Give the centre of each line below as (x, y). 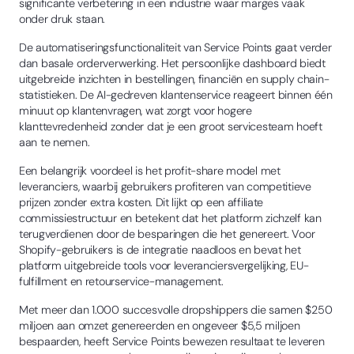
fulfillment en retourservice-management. (121, 281)
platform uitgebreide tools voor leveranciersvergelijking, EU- (164, 265)
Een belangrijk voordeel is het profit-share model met (150, 170)
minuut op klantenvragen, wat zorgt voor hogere (136, 110)
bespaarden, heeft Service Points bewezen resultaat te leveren (172, 341)
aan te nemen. (55, 142)
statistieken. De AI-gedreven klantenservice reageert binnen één (176, 94)
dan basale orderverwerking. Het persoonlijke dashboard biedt (172, 63)
